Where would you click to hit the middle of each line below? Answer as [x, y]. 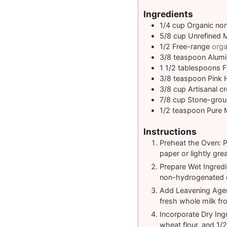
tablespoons [199, 68]
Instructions [170, 132]
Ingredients [168, 14]
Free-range [191, 47]
